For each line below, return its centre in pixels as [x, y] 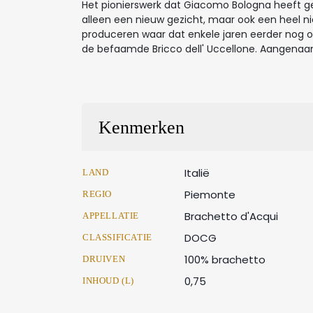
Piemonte [210, 195]
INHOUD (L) [108, 281]
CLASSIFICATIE [117, 237]
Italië [197, 173]
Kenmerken [141, 128]
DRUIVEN [104, 259]
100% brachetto [225, 260]
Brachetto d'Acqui [231, 216]
